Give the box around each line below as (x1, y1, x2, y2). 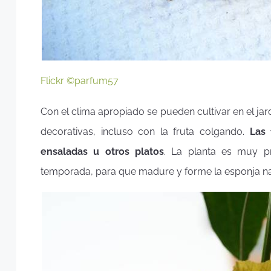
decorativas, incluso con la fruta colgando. (41, 125, 250, 137)
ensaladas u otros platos (41, 145, 164, 157)
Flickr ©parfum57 (41, 75, 119, 87)
